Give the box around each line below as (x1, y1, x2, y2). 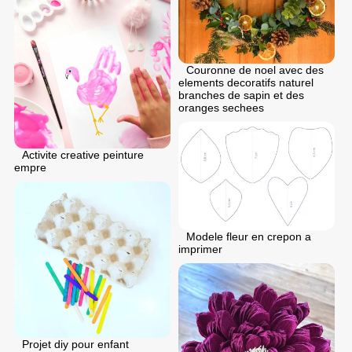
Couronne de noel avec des (186, 64, 324, 77)
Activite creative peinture (22, 148, 144, 161)
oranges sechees (178, 101, 264, 115)
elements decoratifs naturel (178, 76, 313, 90)
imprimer (178, 242, 222, 255)
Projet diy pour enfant (22, 337, 129, 350)
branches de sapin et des (178, 89, 304, 102)
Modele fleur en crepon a (186, 229, 311, 243)
